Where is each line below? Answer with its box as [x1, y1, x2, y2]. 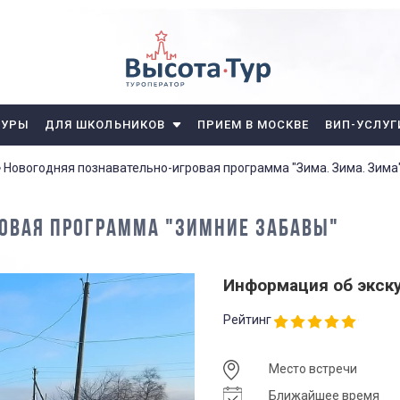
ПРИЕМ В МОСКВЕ [196, 118, 310, 131]
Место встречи [269, 362, 357, 377]
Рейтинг [223, 312, 271, 327]
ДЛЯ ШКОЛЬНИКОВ [45, 118, 165, 131]
